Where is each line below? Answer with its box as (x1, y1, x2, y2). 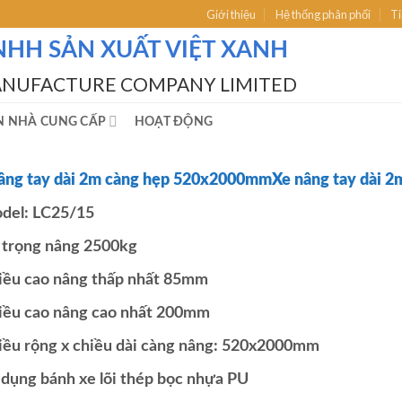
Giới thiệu (205, 6, 256, 22)
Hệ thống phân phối (275, 6, 371, 22)
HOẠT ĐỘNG (134, 115, 214, 128)
